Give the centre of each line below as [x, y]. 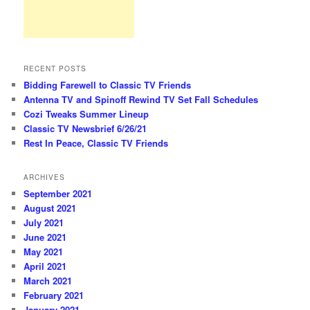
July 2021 [44, 223]
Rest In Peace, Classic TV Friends [96, 143]
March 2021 [48, 281]
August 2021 [50, 208]
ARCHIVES [45, 177]
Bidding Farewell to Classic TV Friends [108, 84]
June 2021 [45, 237]
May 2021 [44, 252]
